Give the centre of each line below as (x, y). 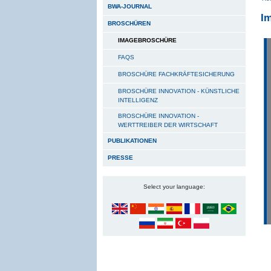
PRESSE (120, 158)
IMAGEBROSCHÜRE (147, 40)
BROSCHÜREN (129, 23)
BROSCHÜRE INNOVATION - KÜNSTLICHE (179, 91)
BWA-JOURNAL (130, 6)
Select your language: (174, 187)
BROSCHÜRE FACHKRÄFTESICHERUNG (176, 74)
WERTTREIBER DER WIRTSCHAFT (168, 125)
